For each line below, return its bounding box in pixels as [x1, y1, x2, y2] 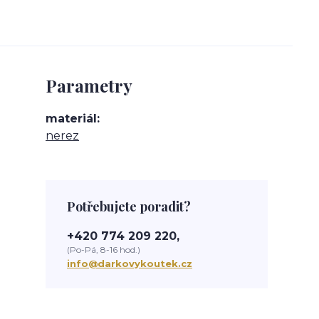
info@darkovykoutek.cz [67, 258, 192, 269]
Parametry [46, 74, 132, 97]
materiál [46, 112, 97, 125]
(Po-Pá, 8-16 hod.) [67, 244, 140, 255]
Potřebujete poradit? [67, 198, 191, 215]
